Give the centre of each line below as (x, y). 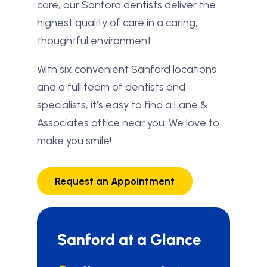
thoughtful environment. (95, 41)
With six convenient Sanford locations (127, 69)
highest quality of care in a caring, (117, 23)
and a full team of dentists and (111, 87)
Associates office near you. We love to (128, 123)
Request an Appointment (115, 181)
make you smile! (74, 141)
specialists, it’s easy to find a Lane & (122, 105)
